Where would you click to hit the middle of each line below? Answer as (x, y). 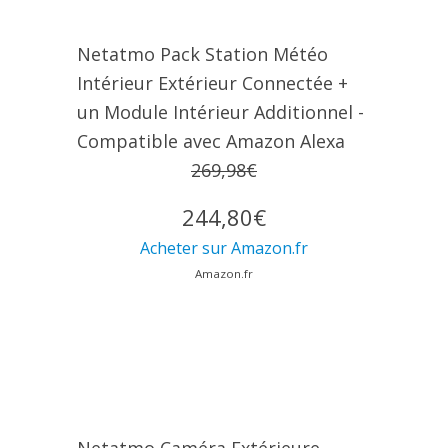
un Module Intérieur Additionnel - (220, 112)
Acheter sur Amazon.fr (224, 248)
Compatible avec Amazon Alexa (210, 141)
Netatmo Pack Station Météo (202, 54)
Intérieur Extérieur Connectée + (212, 83)
